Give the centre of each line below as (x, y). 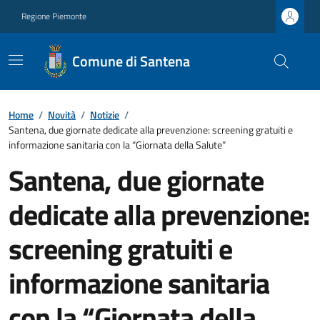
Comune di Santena (131, 61)
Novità (62, 115)
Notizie (105, 115)
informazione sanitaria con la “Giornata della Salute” (117, 145)
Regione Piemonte (54, 16)
